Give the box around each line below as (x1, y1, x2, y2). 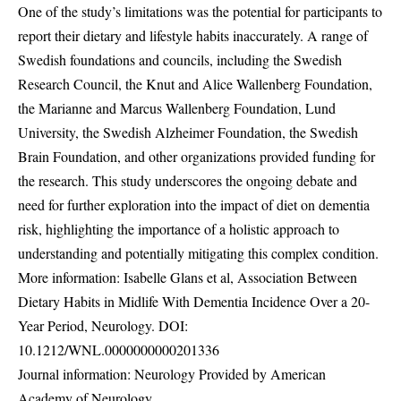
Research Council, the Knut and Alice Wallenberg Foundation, (18, 74, 372, 94)
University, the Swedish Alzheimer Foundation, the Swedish (18, 123, 358, 142)
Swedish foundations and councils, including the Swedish (18, 50, 342, 70)
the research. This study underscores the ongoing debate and (18, 171, 357, 191)
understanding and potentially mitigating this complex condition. (18, 243, 379, 263)
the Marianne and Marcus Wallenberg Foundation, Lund (18, 98, 336, 118)
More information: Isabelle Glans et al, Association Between (18, 268, 357, 287)
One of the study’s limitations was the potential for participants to (18, 2, 382, 21)
